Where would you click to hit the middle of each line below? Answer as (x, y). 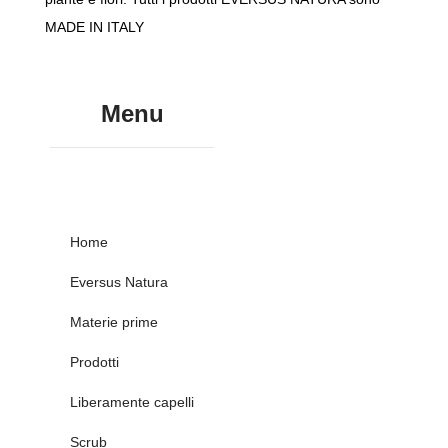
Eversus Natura (119, 282)
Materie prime (114, 322)
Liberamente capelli (132, 402)
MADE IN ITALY (94, 27)
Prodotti (94, 362)
